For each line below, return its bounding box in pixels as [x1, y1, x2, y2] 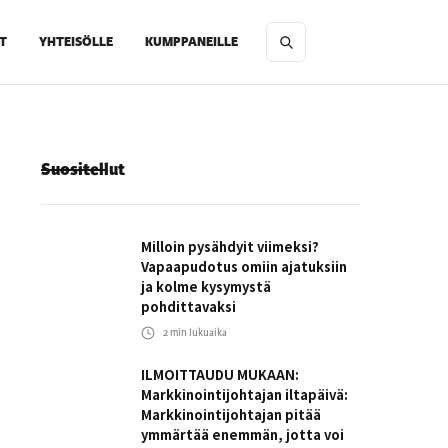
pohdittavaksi [141, 297, 236, 316]
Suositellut [41, 158, 125, 181]
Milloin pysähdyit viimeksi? [141, 237, 319, 256]
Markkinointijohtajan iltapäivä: [141, 385, 348, 404]
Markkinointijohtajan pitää [141, 405, 321, 424]
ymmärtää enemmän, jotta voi [141, 425, 344, 444]
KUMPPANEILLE [145, 33, 238, 51]
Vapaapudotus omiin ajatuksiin [141, 257, 347, 276]
